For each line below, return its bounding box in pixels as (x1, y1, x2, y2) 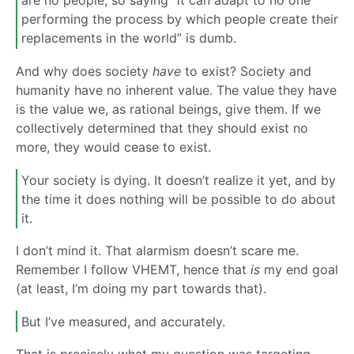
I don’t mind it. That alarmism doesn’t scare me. (16, 243, 299, 259)
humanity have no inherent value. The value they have (16, 82, 337, 99)
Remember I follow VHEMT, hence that (16, 262, 250, 278)
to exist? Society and (181, 63, 311, 80)
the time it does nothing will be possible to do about (21, 190, 336, 207)
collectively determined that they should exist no (16, 120, 308, 137)
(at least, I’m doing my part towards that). (16, 281, 266, 297)
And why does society (16, 63, 153, 80)
